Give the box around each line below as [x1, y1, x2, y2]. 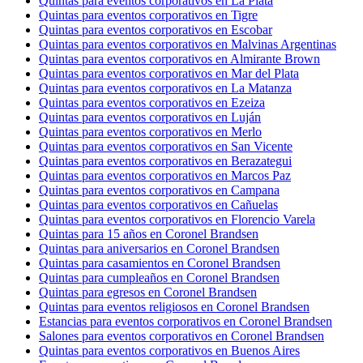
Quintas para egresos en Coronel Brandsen [39, 285, 257, 300]
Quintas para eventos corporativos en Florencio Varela [39, 212, 315, 227]
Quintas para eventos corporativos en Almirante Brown [39, 52, 320, 66]
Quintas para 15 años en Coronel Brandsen [39, 227, 258, 241]
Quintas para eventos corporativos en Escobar [39, 23, 272, 37]
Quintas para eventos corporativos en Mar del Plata [39, 66, 299, 81]
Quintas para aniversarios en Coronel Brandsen [39, 241, 280, 256]
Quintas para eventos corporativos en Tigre [39, 8, 258, 23]
